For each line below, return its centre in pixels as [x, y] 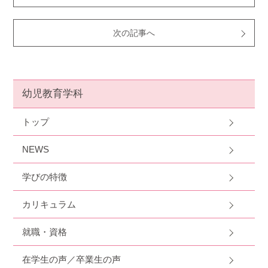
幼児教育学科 [53, 94]
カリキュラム [49, 205]
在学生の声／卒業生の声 [72, 260]
